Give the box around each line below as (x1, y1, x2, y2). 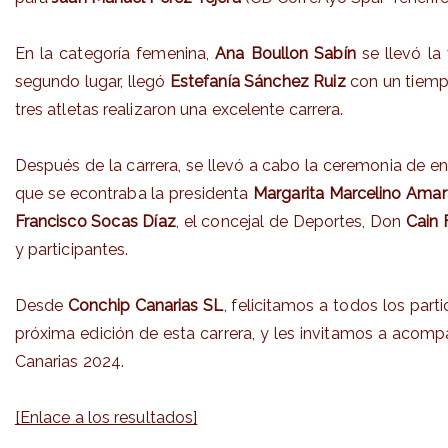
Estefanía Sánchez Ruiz (169, 71, 346, 91)
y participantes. (14, 239, 129, 259)
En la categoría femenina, (14, 43, 216, 63)
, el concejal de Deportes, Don (175, 211, 406, 231)
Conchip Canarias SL (68, 295, 224, 315)
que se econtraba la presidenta (14, 183, 254, 203)
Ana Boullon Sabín (215, 43, 356, 63)
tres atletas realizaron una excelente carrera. (14, 99, 344, 119)
